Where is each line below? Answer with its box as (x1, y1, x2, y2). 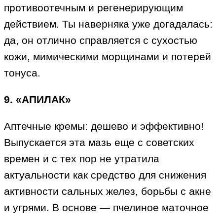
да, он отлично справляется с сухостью (4, 35, 197, 46)
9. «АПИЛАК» (4, 94, 71, 106)
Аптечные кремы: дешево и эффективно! (4, 120, 204, 132)
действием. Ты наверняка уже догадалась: (4, 18, 213, 30)
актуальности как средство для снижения (4, 169, 206, 181)
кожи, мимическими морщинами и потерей (4, 51, 211, 63)
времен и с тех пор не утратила (4, 153, 159, 165)
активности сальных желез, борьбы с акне (4, 185, 211, 197)
